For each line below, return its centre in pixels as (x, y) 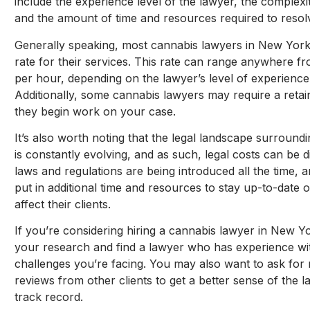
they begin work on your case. (95, 111)
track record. (49, 297)
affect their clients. (63, 204)
